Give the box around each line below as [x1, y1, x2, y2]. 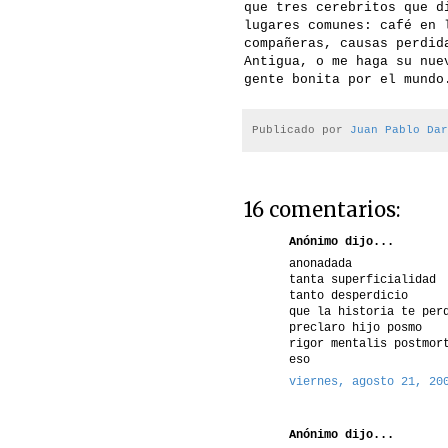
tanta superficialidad [289, 272, 436, 287]
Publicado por [252, 123, 350, 136]
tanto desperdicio [289, 288, 408, 303]
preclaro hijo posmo [289, 320, 422, 335]
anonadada [289, 256, 352, 271]
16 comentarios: [244, 196, 400, 222]
